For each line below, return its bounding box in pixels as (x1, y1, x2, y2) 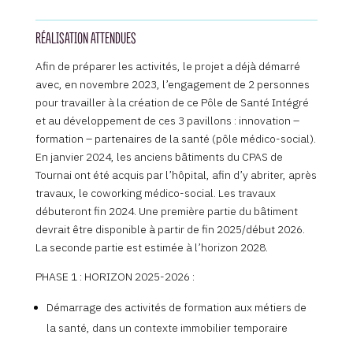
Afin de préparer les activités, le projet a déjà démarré (35, 59, 300, 74)
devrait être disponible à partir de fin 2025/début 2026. (35, 222, 305, 237)
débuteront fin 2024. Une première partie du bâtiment (35, 204, 298, 219)
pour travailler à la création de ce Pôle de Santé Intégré (35, 95, 309, 110)
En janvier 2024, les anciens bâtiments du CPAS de (35, 150, 283, 165)
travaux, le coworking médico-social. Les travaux (35, 186, 276, 201)
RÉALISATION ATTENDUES (35, 29, 136, 47)
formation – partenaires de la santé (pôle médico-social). (35, 132, 316, 147)
